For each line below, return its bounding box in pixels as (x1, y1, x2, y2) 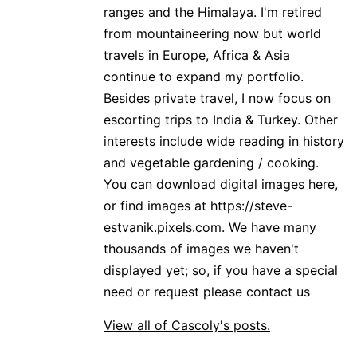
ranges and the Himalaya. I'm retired (104, 4, 322, 21)
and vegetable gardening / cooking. (104, 155, 319, 171)
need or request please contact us (104, 284, 310, 300)
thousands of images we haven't (104, 241, 299, 257)
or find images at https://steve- (104, 198, 292, 214)
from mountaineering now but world (104, 25, 321, 42)
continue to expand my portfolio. (104, 69, 304, 85)
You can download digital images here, (104, 176, 338, 193)
